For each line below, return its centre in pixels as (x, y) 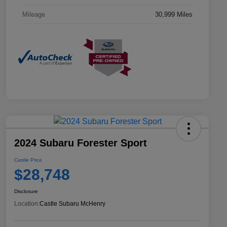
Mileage (34, 15)
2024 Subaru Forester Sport (81, 143)
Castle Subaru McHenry (72, 203)
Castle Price (28, 160)
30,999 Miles (174, 15)
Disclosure (26, 191)
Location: (27, 203)
